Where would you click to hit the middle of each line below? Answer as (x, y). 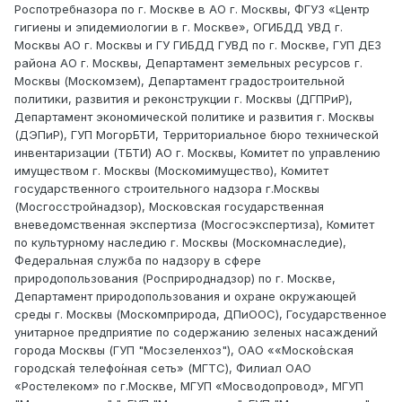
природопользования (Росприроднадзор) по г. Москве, (175, 279)
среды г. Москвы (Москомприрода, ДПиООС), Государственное (201, 315)
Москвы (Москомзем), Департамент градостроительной (179, 81)
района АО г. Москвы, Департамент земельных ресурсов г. (188, 63)
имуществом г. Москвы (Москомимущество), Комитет (171, 171)
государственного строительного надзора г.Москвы (167, 189)
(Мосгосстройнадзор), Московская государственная (169, 207)
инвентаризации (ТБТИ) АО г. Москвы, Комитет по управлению (197, 153)
